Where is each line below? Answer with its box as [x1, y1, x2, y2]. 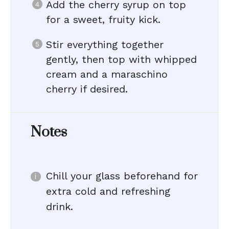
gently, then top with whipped [46, 53, 197, 65]
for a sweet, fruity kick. [46, 13, 161, 26]
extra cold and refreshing [46, 185, 170, 197]
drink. [46, 200, 73, 213]
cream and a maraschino [46, 68, 168, 80]
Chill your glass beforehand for [46, 170, 198, 182]
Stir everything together [46, 38, 164, 51]
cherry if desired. [46, 83, 128, 95]
